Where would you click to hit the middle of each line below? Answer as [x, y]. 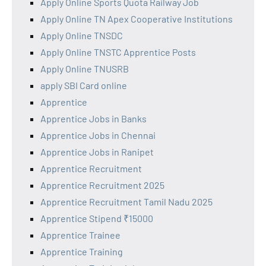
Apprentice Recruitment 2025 [102, 185]
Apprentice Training [82, 252]
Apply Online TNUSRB [85, 69]
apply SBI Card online [84, 85]
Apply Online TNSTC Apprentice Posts [118, 52]
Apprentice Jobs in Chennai [98, 135]
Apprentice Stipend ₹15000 [97, 218]
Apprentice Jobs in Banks [94, 119]
